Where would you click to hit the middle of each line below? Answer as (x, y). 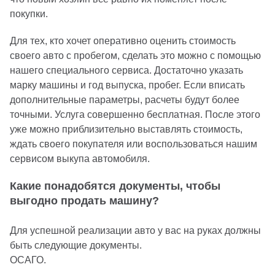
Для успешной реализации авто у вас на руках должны (135, 230)
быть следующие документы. (76, 245)
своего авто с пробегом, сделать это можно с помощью (135, 55)
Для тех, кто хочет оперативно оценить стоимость (123, 41)
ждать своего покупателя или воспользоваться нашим (134, 144)
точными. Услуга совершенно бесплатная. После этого (135, 114)
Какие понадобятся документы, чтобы (115, 186)
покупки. (29, 14)
